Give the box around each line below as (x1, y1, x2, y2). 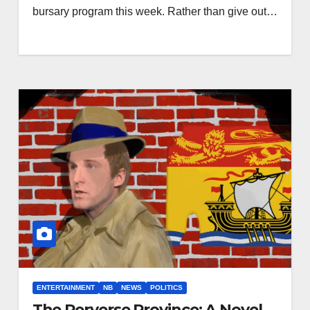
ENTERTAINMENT (36, 284, 95, 292)
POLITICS (149, 284, 183, 292)
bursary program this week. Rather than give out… (32, 5, 277, 17)
